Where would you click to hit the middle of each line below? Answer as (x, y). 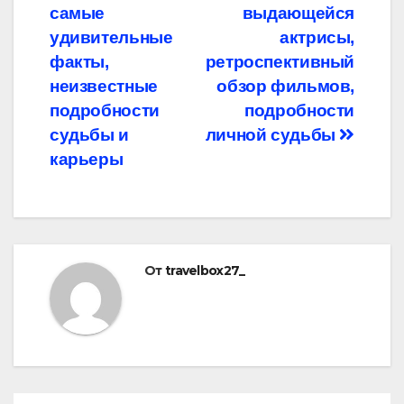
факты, (79, 62)
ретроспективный (280, 62)
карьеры (87, 160)
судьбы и (89, 135)
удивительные (111, 38)
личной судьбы (272, 135)
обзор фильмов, (285, 87)
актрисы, (317, 38)
